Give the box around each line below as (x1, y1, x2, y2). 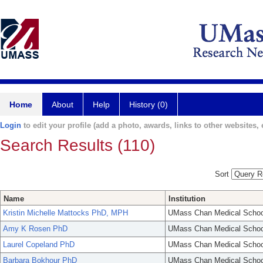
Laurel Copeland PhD (3, 240, 75, 249)
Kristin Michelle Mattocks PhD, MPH (3, 208, 128, 218)
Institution (168, 194, 205, 204)
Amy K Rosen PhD (3, 224, 68, 234)
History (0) (129, 100, 168, 109)
